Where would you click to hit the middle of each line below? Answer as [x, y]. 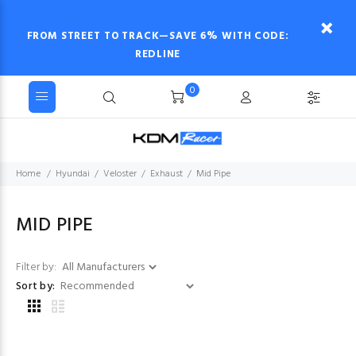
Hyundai [73, 174]
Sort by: [36, 286]
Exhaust [166, 174]
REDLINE [158, 54]
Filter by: [37, 267]
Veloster [120, 174]
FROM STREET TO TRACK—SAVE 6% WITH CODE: [158, 36]
